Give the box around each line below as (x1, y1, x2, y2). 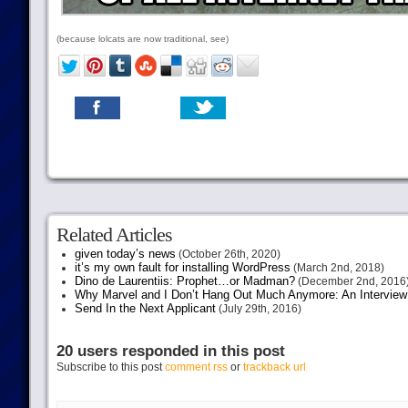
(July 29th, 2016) (215, 302, 301, 315)
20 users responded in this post (56, 342, 285, 360)
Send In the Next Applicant (74, 301, 216, 315)
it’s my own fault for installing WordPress (74, 260, 291, 274)
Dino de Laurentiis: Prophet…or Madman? (74, 274, 295, 288)
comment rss (164, 361, 228, 373)
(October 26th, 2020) (175, 248, 280, 260)
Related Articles (56, 223, 172, 246)
